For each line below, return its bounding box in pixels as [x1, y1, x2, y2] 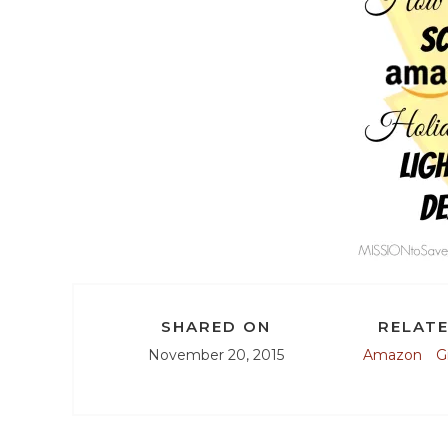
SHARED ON [161, 316, 272, 336]
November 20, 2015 [148, 345, 285, 364]
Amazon [363, 345, 422, 364]
